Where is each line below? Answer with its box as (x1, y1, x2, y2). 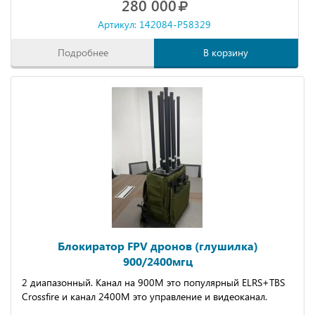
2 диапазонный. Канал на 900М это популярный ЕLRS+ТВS (22, 276, 285, 289)
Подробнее (57, 46, 108, 59)
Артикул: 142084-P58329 (98, 18, 212, 31)
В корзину (203, 46, 249, 59)
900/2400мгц (122, 254, 193, 269)
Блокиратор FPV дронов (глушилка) (57, 238, 258, 253)
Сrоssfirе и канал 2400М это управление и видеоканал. (22, 290, 267, 303)
